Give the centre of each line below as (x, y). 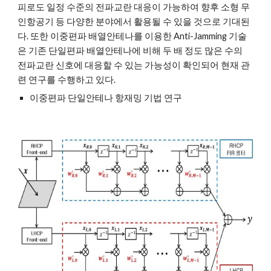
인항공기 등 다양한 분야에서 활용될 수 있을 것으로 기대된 (134, 21)
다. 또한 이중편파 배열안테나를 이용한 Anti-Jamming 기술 (132, 36)
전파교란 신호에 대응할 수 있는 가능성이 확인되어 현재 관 (134, 65)
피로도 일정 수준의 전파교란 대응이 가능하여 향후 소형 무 (134, 7)
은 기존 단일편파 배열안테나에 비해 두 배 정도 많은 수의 (130, 51)
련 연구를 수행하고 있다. (67, 80)
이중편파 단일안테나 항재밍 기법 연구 (106, 98)
